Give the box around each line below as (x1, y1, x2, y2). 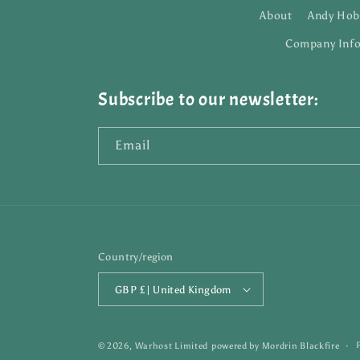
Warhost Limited (134, 341, 209, 351)
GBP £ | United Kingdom (139, 283, 231, 296)
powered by (211, 341, 262, 351)
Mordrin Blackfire (261, 341, 340, 351)
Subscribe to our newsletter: (98, 88, 319, 111)
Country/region (98, 251, 174, 263)
